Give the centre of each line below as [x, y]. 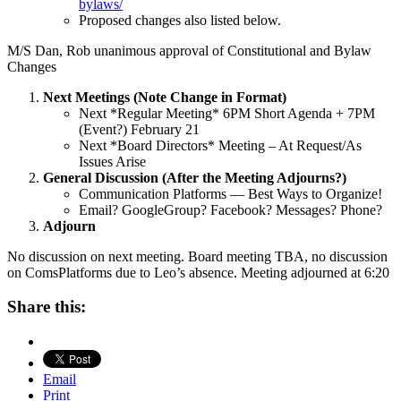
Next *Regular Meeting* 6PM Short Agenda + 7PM [227, 113]
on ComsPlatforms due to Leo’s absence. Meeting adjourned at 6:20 [198, 272]
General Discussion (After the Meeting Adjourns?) [195, 177]
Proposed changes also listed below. [180, 20]
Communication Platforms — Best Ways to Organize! [230, 193]
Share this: [47, 307]
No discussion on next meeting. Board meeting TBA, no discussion [197, 256]
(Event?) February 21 [139, 129]
